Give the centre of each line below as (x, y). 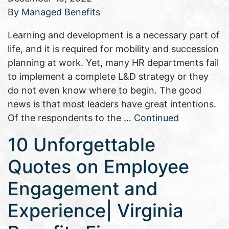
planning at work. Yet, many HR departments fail (113, 63)
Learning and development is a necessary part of (114, 35)
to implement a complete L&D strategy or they (108, 77)
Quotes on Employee (98, 167)
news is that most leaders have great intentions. (112, 104)
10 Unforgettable (82, 145)
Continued (156, 118)
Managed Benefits (61, 12)
